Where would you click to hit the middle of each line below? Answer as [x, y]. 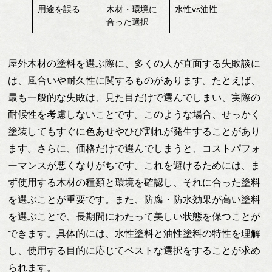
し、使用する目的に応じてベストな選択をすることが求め [134, 250]
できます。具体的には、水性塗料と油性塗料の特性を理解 [134, 233]
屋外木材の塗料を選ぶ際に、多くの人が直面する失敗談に [134, 63]
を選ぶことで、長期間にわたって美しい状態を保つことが [134, 216]
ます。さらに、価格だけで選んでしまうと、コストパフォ [134, 148]
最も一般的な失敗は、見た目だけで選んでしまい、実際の [134, 97]
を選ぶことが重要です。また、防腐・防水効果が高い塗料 [134, 199]
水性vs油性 [196, 9]
